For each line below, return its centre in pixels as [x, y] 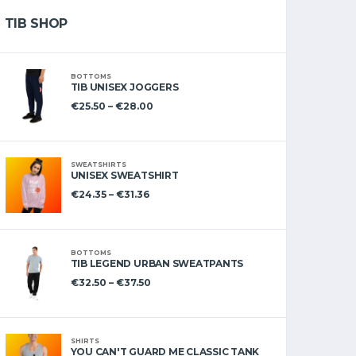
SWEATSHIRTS [98, 164]
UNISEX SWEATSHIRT [124, 175]
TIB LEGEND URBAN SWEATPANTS [157, 263]
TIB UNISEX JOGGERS [124, 87]
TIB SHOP [36, 23]
